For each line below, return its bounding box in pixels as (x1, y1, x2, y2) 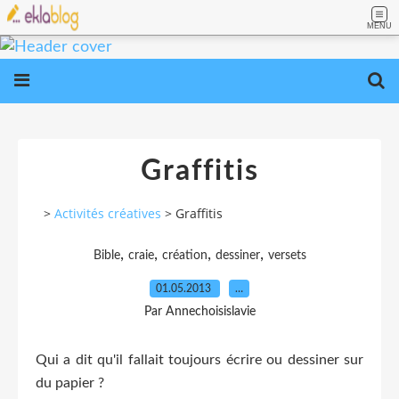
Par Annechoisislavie (143, 305, 256, 318)
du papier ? (36, 375, 104, 390)
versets (267, 248, 306, 262)
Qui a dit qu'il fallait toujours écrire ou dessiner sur (36, 352, 363, 367)
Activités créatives (54, 205, 161, 223)
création (161, 248, 208, 262)
